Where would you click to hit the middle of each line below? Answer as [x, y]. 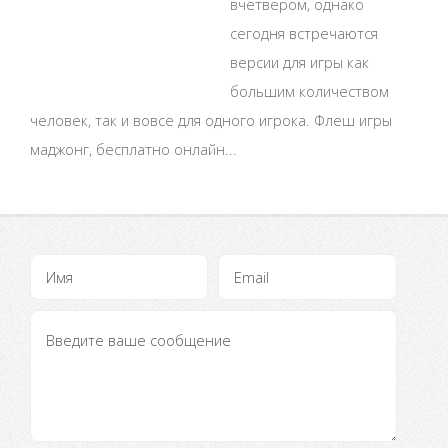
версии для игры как [299, 62]
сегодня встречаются [304, 33]
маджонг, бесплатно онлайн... [133, 149]
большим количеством [309, 91]
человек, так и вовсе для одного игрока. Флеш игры [211, 120]
